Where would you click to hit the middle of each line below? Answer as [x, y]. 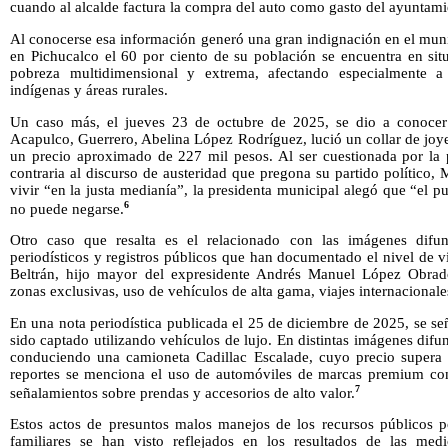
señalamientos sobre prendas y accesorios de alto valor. [182, 392]
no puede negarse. [67, 208]
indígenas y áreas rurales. [89, 89]
